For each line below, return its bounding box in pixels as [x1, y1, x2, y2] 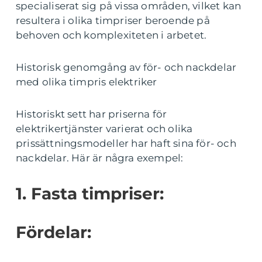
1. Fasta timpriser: [16, 184, 164, 204]
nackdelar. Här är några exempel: [16, 152, 184, 164]
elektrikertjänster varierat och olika [16, 123, 193, 135]
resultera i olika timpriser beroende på [16, 15, 210, 27]
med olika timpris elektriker [16, 76, 157, 88]
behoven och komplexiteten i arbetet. [16, 29, 207, 42]
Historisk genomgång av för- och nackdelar [16, 61, 237, 74]
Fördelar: [16, 222, 91, 243]
